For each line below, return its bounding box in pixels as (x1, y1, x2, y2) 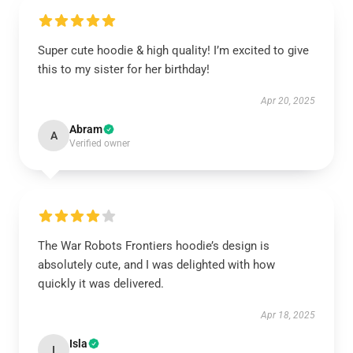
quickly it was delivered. (38, 277, 164, 291)
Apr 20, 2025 (261, 95, 315, 106)
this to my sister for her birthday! (38, 62, 210, 76)
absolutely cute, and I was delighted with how (38, 258, 275, 272)
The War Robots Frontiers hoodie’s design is (38, 239, 269, 253)
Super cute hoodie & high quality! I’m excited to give (38, 43, 309, 58)
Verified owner (69, 138, 130, 149)
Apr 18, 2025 (261, 310, 315, 321)
